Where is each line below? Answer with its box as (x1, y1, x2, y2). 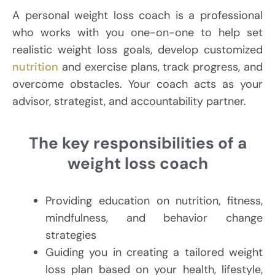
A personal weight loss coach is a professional (12, 8, 263, 23)
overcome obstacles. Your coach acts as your (12, 77, 263, 92)
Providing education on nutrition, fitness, (45, 193, 263, 209)
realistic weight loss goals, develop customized (12, 42, 263, 58)
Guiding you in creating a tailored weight (45, 245, 263, 260)
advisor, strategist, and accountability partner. (12, 94, 246, 109)
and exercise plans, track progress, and (58, 60, 263, 75)
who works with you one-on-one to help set (12, 25, 263, 41)
